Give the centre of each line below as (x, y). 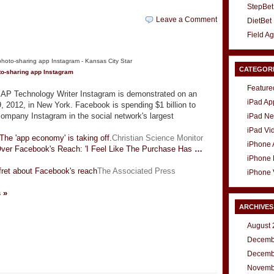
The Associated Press (136, 171)
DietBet (259, 21)
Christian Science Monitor (157, 138)
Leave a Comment (187, 20)
